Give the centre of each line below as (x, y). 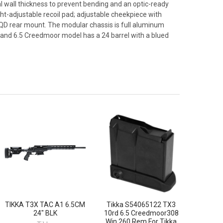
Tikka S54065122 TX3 (141, 204)
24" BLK (45, 213)
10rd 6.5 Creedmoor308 (141, 213)
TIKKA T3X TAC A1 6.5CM (45, 204)
